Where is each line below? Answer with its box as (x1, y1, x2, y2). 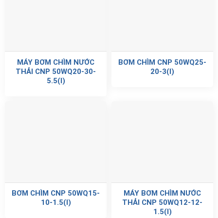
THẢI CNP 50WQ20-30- (16, 67, 96, 76)
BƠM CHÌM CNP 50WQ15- (12, 189, 100, 198)
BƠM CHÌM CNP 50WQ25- (118, 57, 206, 67)
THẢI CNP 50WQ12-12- (122, 198, 202, 207)
